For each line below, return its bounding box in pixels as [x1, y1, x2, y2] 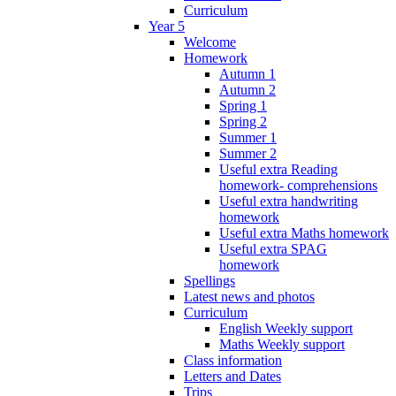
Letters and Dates [184, 368, 281, 384]
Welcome [184, 34, 236, 49]
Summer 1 [219, 129, 277, 145]
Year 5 [148, 18, 185, 34]
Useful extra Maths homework [219, 225, 389, 240]
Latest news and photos [184, 288, 315, 304]
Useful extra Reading [219, 161, 338, 177]
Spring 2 [219, 113, 267, 129]
